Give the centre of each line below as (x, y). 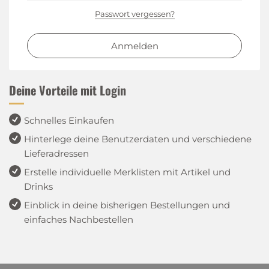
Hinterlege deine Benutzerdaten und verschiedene (138, 139)
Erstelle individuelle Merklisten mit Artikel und (127, 172)
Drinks (38, 186)
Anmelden (134, 46)
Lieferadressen (56, 153)
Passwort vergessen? (134, 14)
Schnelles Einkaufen (69, 120)
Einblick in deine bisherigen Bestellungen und (127, 205)
